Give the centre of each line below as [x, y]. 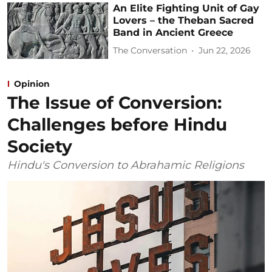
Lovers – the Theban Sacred [184, 20]
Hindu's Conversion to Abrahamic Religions [126, 165]
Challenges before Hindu [117, 125]
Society [40, 147]
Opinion [32, 84]
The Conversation [150, 51]
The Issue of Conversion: [114, 103]
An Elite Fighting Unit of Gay [186, 8]
